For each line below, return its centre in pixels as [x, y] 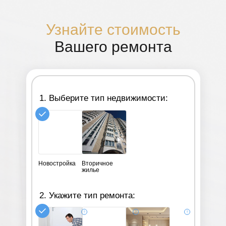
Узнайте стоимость [113, 30]
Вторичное [98, 164]
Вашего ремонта [113, 47]
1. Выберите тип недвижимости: [104, 98]
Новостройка [57, 164]
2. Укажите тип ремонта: [87, 195]
